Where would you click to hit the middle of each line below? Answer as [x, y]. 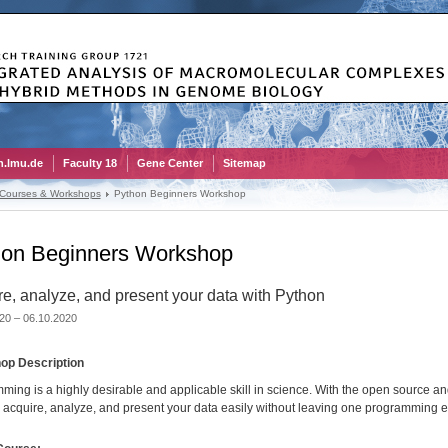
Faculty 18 [89, 163]
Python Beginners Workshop [179, 193]
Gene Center [169, 163]
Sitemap [244, 163]
